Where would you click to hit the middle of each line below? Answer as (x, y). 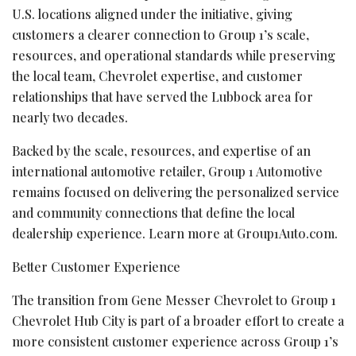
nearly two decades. (70, 117)
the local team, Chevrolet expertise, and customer (157, 75)
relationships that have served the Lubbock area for (163, 96)
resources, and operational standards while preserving (174, 55)
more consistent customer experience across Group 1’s (175, 341)
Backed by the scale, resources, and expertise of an (161, 150)
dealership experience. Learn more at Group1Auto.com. (175, 233)
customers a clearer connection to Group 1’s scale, (161, 34)
